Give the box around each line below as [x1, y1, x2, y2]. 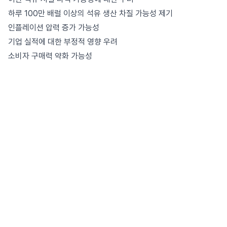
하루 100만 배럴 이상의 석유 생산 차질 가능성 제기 [8, 9, 173, 18]
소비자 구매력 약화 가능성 [8, 51, 92, 61]
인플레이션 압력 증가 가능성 [8, 23, 99, 32]
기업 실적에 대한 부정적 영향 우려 [8, 37, 118, 47]
